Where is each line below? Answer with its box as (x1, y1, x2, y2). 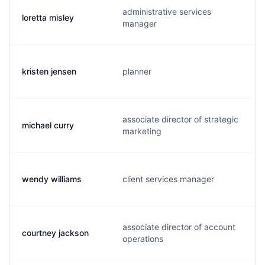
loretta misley (22, 12, 74, 22)
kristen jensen (22, 66, 76, 76)
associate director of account (122, 222, 235, 232)
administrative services (122, 7, 211, 17)
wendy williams (22, 174, 82, 184)
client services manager (122, 174, 214, 184)
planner (122, 66, 151, 76)
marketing (122, 126, 161, 136)
